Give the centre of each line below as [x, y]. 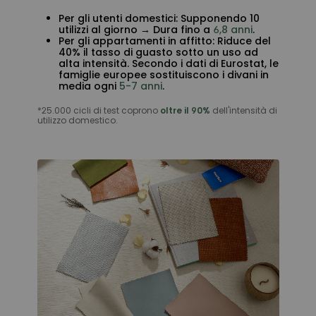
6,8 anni [232, 30]
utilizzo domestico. [77, 121]
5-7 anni [140, 86]
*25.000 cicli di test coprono [98, 111]
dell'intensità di [243, 111]
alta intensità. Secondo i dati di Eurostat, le [168, 64]
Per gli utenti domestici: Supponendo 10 [159, 19]
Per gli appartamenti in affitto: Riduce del [164, 41]
